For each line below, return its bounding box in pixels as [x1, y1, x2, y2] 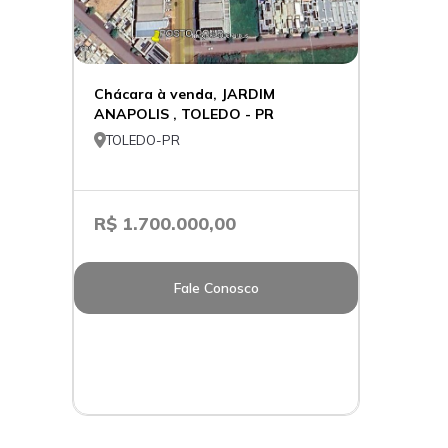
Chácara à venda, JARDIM [94, 85, 275, 103]
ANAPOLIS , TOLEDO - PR [94, 105, 274, 123]
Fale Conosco [173, 279, 259, 297]
